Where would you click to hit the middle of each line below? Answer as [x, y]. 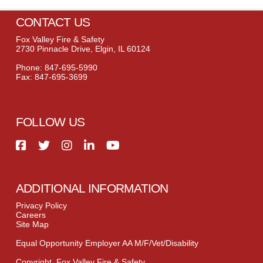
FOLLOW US [50, 122]
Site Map [32, 224]
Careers [31, 215]
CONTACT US [53, 22]
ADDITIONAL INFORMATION [92, 188]
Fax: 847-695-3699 [51, 77]
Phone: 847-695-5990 [56, 67]
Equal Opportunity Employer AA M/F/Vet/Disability [107, 243]
